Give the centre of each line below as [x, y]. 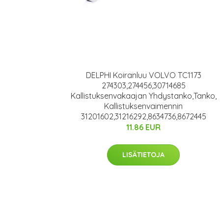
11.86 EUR [143, 127]
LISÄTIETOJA [143, 155]
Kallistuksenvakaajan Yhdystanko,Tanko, [143, 96]
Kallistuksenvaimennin [143, 106]
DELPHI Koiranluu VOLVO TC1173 [143, 75]
